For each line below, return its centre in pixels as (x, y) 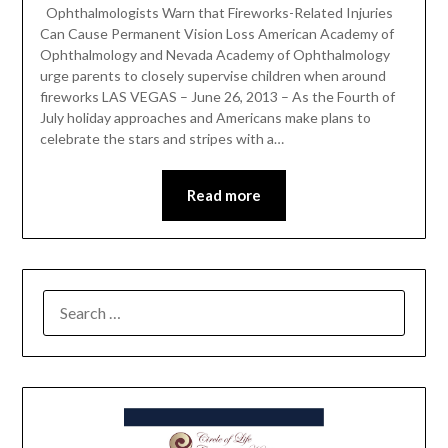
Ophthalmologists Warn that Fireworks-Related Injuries (216, 13)
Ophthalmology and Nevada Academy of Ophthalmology (214, 55)
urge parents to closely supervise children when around (212, 76)
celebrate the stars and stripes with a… (161, 139)
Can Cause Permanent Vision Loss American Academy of (216, 34)
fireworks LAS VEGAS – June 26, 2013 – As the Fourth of (217, 97)
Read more (224, 195)
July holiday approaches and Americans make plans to (205, 118)
